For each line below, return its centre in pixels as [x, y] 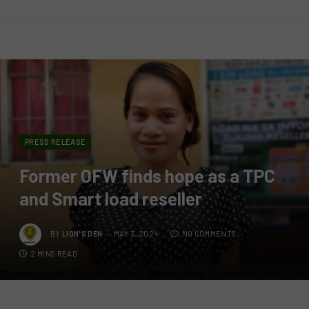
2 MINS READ [54, 253]
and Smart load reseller [111, 198]
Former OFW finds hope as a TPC [147, 175]
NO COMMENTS [209, 233]
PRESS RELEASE [56, 141]
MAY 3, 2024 [136, 233]
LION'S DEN [82, 233]
